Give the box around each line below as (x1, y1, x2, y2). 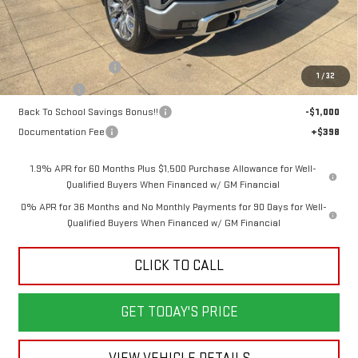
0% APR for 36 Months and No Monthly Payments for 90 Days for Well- (20, 201, 327, 214)
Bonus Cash (18, 83, 72, 97)
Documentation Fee (18, 125, 105, 139)
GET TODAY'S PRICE (120, 304, 238, 321)
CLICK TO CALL (134, 257, 224, 275)
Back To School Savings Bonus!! (18, 105, 158, 119)
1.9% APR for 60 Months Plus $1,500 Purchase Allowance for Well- (30, 162, 316, 176)
